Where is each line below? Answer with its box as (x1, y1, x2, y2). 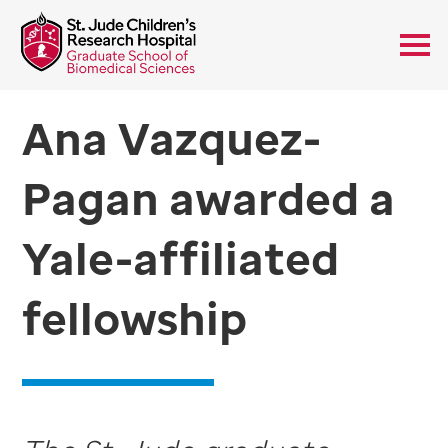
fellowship (22, 288, 248, 348)
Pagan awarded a (22, 168, 396, 228)
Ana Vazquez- (22, 108, 322, 168)
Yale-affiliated (22, 228, 340, 288)
